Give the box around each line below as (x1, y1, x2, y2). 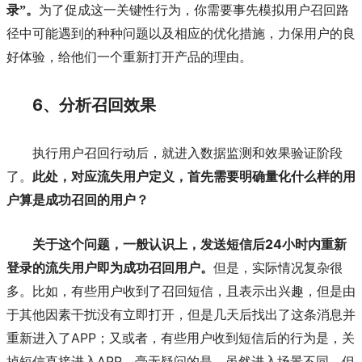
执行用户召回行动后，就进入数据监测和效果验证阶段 (32, 145, 343, 160)
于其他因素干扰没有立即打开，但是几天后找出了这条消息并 (6, 308, 356, 322)
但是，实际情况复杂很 (213, 261, 343, 276)
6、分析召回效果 (32, 95, 156, 115)
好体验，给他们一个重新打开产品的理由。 (6, 50, 252, 65)
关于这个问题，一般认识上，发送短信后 (32, 238, 265, 252)
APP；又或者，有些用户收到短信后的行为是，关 (71, 330, 355, 347)
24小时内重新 (265, 236, 347, 253)
